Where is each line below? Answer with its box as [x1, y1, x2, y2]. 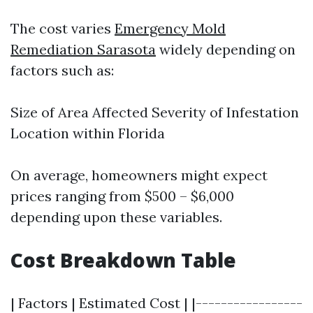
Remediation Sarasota [10, 41, 156, 59]
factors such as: [10, 61, 114, 80]
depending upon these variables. [10, 208, 222, 226]
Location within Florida [10, 124, 165, 143]
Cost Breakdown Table [10, 247, 236, 274]
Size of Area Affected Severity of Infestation [10, 103, 299, 122]
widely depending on [156, 41, 296, 59]
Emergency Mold [115, 20, 226, 38]
